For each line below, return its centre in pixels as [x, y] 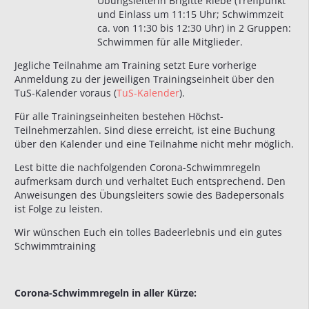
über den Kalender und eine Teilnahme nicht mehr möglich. [154, 144]
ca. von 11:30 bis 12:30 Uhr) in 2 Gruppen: [194, 28]
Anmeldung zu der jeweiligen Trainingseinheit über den [144, 79]
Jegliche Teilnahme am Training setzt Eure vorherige [136, 66]
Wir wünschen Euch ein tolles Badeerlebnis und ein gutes [148, 232]
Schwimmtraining [55, 246]
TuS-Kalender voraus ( [66, 93]
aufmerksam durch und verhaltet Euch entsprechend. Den [150, 181]
